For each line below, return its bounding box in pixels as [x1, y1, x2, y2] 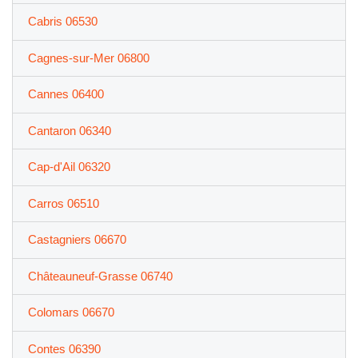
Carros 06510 [27, 196, 99, 210]
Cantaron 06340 [27, 123, 111, 137]
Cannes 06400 [27, 87, 104, 101]
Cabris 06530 [27, 14, 97, 29]
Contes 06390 [27, 341, 101, 356]
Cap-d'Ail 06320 [27, 160, 110, 174]
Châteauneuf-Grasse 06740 [27, 268, 173, 283]
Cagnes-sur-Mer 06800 [27, 50, 149, 65]
